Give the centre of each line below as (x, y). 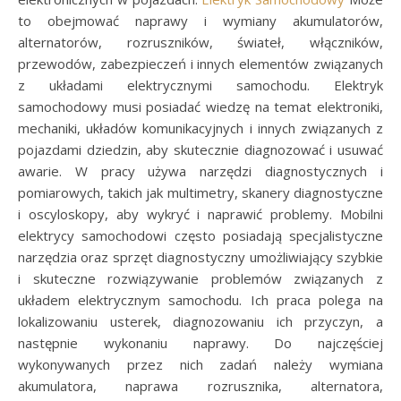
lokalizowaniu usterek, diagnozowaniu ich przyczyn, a (200, 322)
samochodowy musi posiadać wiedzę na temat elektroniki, (200, 107)
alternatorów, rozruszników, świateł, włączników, (200, 43)
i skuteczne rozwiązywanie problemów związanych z (200, 279)
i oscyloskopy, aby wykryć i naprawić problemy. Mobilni (200, 214)
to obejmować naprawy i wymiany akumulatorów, (200, 21)
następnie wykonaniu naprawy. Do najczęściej (200, 343)
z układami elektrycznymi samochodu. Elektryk (200, 85)
